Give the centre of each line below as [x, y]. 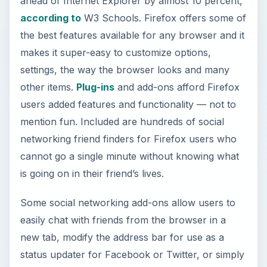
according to [50, 18]
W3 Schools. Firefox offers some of [163, 18]
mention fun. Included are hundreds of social [122, 122]
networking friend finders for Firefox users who [128, 139]
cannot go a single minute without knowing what [129, 156]
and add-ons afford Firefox [177, 87]
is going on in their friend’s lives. [92, 174]
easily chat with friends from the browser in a [123, 220]
